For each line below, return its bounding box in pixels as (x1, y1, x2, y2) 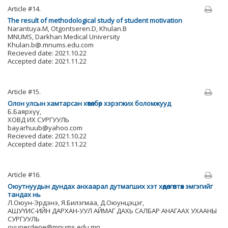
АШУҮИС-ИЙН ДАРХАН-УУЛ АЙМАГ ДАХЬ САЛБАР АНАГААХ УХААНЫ (8, 206, 217, 215)
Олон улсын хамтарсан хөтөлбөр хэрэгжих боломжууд (8, 99, 171, 108)
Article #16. (8, 170, 41, 179)
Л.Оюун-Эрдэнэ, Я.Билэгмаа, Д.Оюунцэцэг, (8, 198, 144, 207)
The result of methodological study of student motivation (8, 16, 182, 25)
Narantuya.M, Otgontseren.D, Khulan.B (8, 24, 127, 33)
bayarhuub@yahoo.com (8, 123, 82, 132)
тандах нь (8, 190, 41, 199)
